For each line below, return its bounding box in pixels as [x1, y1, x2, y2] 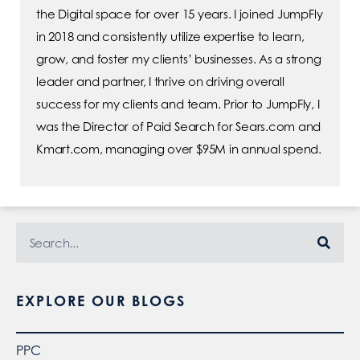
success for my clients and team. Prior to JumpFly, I [36, 96, 320, 112]
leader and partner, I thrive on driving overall [36, 74, 284, 90]
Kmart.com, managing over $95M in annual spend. [36, 141, 321, 157]
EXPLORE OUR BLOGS [16, 292, 186, 310]
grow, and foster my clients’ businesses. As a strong [36, 51, 321, 67]
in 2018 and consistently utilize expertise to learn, [36, 29, 305, 45]
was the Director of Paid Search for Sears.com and [36, 119, 321, 135]
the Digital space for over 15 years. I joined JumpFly [36, 6, 323, 22]
